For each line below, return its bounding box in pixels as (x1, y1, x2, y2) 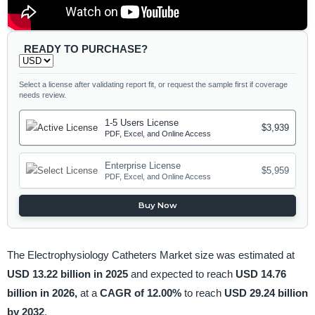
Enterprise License (105, 160, 181, 172)
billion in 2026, (6, 286, 80, 299)
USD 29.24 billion (224, 286, 308, 299)
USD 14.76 (235, 267, 286, 280)
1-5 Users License (105, 117, 179, 129)
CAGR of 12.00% (99, 286, 184, 299)
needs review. (19, 90, 67, 99)
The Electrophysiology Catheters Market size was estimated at (6, 248, 295, 261)
